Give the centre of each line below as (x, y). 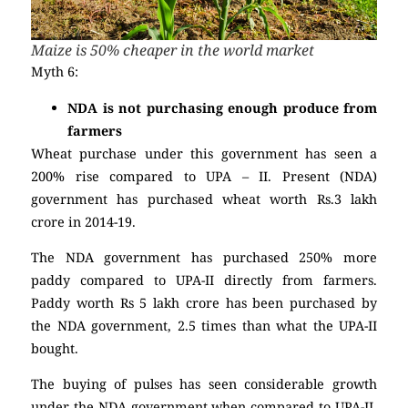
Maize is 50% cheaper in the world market (173, 51)
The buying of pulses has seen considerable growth (204, 384)
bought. (55, 348)
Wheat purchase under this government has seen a (204, 153)
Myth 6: (55, 72)
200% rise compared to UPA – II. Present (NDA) (204, 176)
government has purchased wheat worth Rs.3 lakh (204, 199)
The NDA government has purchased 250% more (204, 257)
